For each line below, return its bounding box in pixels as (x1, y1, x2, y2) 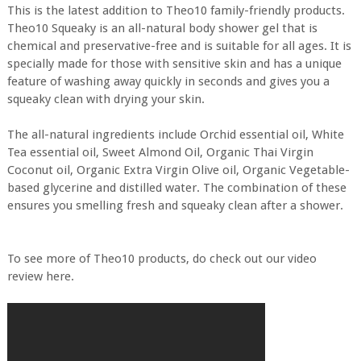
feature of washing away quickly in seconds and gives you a (6, 74, 330, 89)
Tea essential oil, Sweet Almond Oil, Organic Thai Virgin (6, 145, 313, 160)
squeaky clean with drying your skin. (6, 92, 208, 106)
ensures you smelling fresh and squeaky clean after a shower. (6, 198, 343, 213)
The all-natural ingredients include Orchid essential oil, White (6, 127, 344, 142)
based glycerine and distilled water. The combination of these (6, 180, 346, 195)
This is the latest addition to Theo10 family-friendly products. (6, 3, 348, 18)
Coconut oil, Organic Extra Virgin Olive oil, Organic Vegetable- (6, 163, 350, 177)
